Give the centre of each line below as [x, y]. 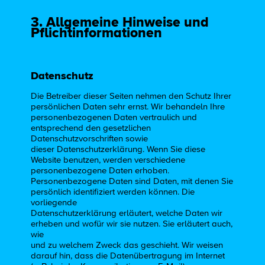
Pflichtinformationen [97, 33]
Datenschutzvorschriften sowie [90, 139]
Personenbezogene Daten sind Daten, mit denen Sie [132, 182]
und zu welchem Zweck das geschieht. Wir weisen [127, 245]
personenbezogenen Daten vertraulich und [114, 118]
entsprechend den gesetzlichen [91, 128]
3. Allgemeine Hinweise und [120, 22]
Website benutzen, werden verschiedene [108, 160]
